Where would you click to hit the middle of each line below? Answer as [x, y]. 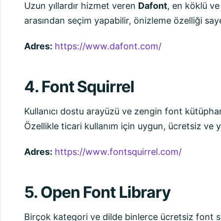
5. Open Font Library [97, 192]
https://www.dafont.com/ [108, 46]
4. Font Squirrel [79, 87]
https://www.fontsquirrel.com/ [118, 152]
